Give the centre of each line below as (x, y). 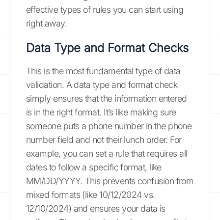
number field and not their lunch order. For (104, 140)
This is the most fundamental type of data (103, 71)
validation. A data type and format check (102, 85)
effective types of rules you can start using (105, 10)
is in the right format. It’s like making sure (101, 112)
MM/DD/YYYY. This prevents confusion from (110, 181)
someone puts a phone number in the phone (109, 126)
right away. (47, 23)
